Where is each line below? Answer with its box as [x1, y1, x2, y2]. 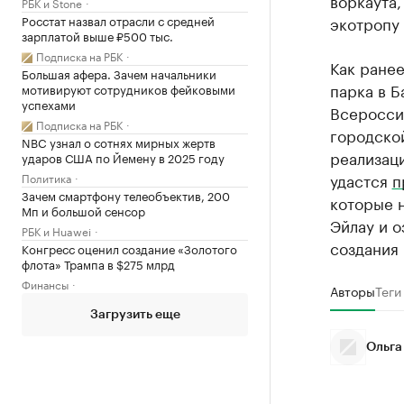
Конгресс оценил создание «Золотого [22, 239, 237, 257]
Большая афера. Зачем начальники [22, 64, 216, 82]
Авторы [329, 280, 375, 300]
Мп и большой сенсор [22, 201, 145, 219]
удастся [329, 168, 392, 191]
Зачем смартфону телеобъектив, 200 [22, 186, 230, 204]
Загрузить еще [89, 308, 180, 321]
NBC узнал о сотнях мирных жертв [22, 133, 216, 151]
